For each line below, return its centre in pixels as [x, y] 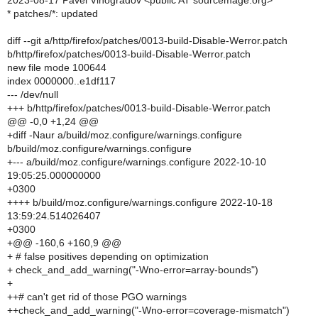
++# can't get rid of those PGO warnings [97, 297]
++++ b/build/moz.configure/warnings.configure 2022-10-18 [140, 202]
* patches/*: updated [53, 13]
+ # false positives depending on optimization [108, 256]
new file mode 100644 [57, 67]
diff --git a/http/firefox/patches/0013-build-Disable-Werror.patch [147, 40]
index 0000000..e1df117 [61, 81]
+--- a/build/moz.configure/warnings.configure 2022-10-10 [137, 162]
